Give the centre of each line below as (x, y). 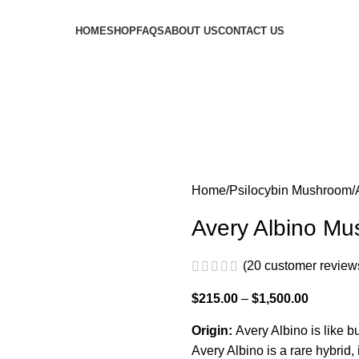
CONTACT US (251, 31)
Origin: (213, 331)
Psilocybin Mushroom (290, 190)
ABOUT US (191, 31)
